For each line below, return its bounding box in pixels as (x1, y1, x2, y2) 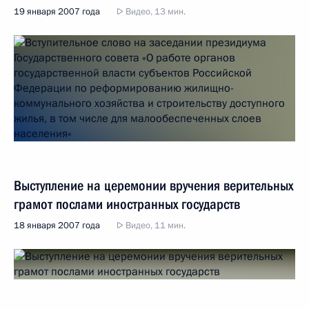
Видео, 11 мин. (123, 219, 186, 232)
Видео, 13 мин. (123, 6, 186, 18)
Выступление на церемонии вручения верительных (14, 177, 293, 194)
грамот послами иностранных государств (14, 196, 240, 212)
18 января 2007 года (14, 219, 100, 232)
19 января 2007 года (14, 6, 100, 18)
